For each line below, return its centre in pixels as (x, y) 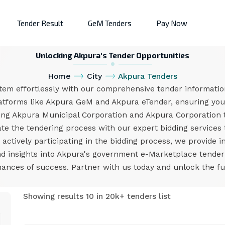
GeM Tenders (110, 23)
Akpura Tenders (148, 76)
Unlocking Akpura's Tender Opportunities (113, 55)
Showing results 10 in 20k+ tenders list (97, 196)
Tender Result (40, 23)
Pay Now (172, 23)
